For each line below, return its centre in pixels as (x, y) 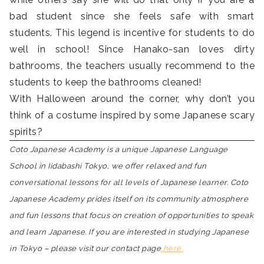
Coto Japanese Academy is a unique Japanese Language (119, 150)
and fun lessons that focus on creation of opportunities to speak (131, 216)
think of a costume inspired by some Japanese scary (132, 115)
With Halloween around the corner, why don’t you (132, 99)
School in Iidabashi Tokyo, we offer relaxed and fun (108, 166)
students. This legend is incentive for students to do (132, 33)
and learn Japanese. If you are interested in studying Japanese (129, 232)
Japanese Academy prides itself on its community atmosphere (129, 199)
